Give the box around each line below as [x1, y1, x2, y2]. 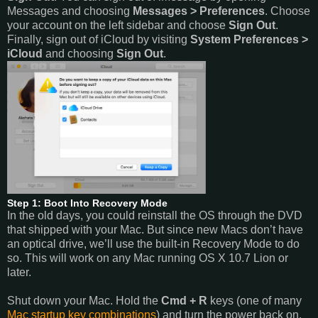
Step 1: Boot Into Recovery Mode [7, 197, 168, 209]
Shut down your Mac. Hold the [7, 294, 161, 307]
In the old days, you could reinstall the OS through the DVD [7, 209, 302, 221]
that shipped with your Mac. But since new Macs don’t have [7, 223, 303, 236]
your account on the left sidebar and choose [7, 18, 229, 31]
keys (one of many [207, 294, 302, 307]
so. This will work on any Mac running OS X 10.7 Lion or [7, 251, 288, 264]
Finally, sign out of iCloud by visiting [7, 33, 190, 45]
